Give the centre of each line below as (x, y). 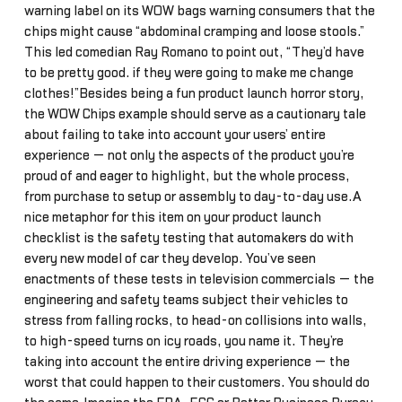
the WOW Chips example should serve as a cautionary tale (195, 114)
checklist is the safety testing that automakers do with (188, 238)
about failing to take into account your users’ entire (175, 135)
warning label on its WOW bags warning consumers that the (199, 11)
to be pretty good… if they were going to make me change (188, 73)
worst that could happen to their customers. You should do (197, 382)
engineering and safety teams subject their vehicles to (186, 300)
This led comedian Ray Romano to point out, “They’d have (194, 52)
